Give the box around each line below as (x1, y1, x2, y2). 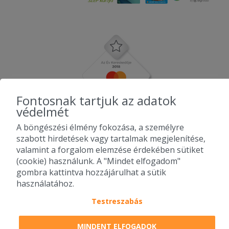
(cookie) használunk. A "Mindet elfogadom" (16, 155, 180, 167)
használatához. (16, 177, 74, 189)
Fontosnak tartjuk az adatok (16, 91, 176, 109)
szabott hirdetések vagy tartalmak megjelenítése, (16, 132, 205, 144)
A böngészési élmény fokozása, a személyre (16, 121, 184, 133)
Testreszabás (91, 196, 143, 206)
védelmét (16, 103, 69, 120)
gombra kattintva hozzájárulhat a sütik (16, 166, 166, 178)
